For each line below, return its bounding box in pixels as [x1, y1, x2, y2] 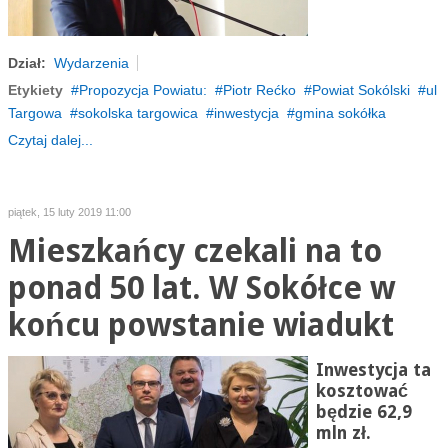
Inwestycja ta [315, 360, 431, 380]
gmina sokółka [294, 105, 386, 121]
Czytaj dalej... [7, 132, 93, 148]
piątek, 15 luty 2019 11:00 [7, 206, 131, 218]
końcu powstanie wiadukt [7, 307, 394, 344]
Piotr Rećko [222, 82, 296, 98]
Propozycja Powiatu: [78, 82, 207, 98]
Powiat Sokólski [311, 82, 410, 98]
